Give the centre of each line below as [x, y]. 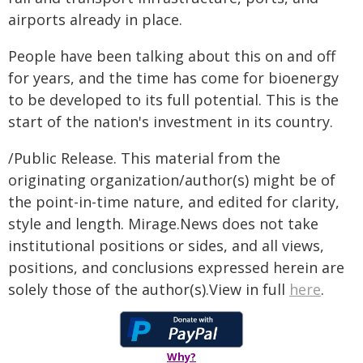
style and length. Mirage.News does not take [163, 224]
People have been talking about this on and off [172, 56]
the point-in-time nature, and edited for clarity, [174, 202]
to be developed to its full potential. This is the [173, 100]
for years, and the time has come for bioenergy [173, 78]
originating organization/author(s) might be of [172, 180]
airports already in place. [95, 19]
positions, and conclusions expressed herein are [176, 267]
